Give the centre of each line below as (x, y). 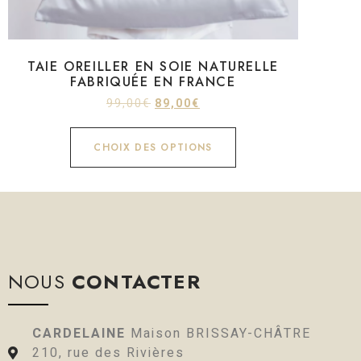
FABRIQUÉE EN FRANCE (153, 81)
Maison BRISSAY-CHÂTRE (221, 333)
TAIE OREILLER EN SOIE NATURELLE (153, 66)
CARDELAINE (81, 333)
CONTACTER (136, 281)
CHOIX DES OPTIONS (153, 147)
